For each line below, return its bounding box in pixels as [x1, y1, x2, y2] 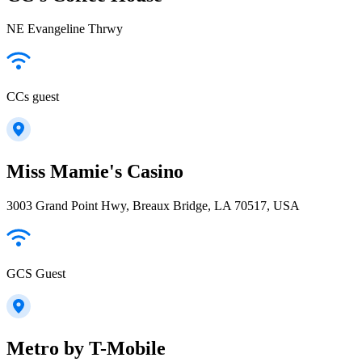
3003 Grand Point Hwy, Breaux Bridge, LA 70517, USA [6, 199, 300, 213]
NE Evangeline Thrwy [6, 22, 123, 36]
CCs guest [6, 90, 59, 104]
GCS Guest [6, 267, 65, 281]
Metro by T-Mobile [6, 338, 166, 360]
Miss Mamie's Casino [6, 161, 183, 183]
